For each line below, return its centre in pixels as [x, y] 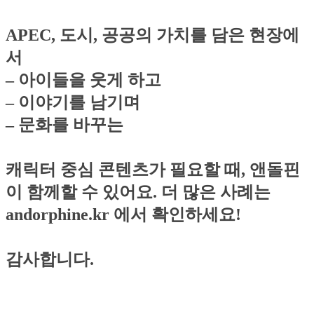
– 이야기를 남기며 [73, 102]
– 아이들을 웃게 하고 [83, 80]
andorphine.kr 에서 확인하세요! [123, 214]
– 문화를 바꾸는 [64, 124]
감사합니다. [50, 259]
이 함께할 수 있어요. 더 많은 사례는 [138, 192]
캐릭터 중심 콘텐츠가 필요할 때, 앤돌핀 [153, 169]
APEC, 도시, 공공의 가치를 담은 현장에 [152, 35]
